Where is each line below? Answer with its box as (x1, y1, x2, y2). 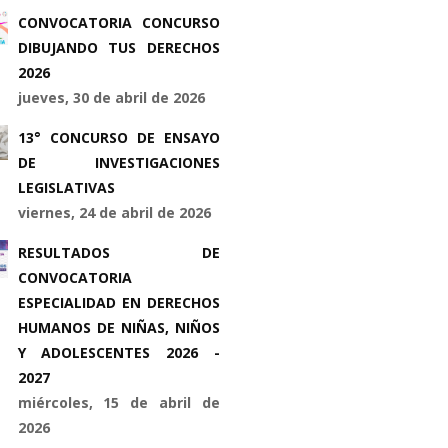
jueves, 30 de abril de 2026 (17, 88, 205, 107)
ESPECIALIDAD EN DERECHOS (17, 293, 220, 312)
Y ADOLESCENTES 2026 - (17, 343, 220, 362)
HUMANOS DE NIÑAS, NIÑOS (17, 318, 220, 337)
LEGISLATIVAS (17, 178, 115, 197)
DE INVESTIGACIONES (17, 153, 220, 172)
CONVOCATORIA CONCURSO (17, 13, 220, 32)
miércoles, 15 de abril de (17, 393, 220, 412)
